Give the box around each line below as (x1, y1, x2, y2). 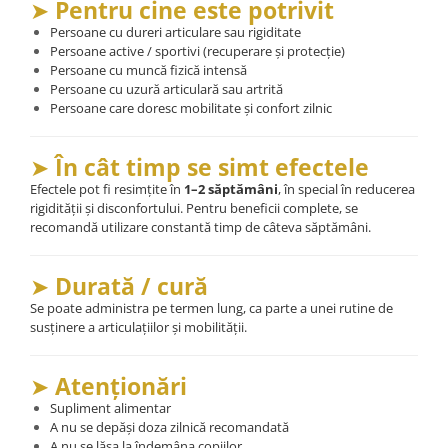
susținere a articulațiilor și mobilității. (30, 317, 247, 336)
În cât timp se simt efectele (55, 150, 369, 183)
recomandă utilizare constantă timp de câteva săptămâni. (30, 217, 371, 236)
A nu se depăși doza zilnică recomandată (50, 417, 289, 436)
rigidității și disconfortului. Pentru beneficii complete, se (30, 198, 358, 217)
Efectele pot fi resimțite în (30, 179, 184, 198)
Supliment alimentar (50, 398, 171, 417)
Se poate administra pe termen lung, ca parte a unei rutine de (30, 298, 393, 317)
